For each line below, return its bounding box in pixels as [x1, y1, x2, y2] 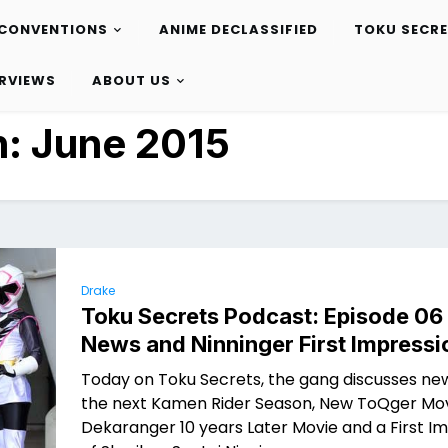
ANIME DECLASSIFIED [158, 20, 318, 40]
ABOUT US [91, 71, 171, 91]
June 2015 [30, 119, 230, 168]
